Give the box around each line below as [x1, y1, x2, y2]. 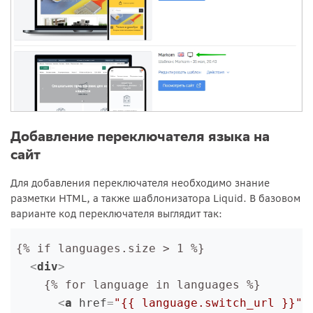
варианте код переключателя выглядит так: [10, 208, 222, 221]
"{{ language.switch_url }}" [114, 296, 303, 310]
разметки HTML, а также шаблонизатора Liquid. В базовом [10, 192, 300, 205]
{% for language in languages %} [16, 278, 261, 292]
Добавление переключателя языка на [10, 128, 270, 145]
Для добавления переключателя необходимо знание [10, 177, 270, 190]
